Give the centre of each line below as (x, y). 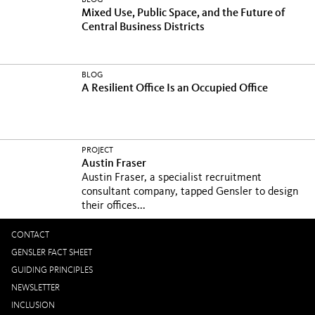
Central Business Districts (143, 27)
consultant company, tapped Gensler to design (190, 192)
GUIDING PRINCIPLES (52, 270)
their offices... (114, 206)
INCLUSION (33, 306)
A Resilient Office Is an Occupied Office (175, 89)
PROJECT (97, 150)
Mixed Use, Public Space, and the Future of (184, 13)
